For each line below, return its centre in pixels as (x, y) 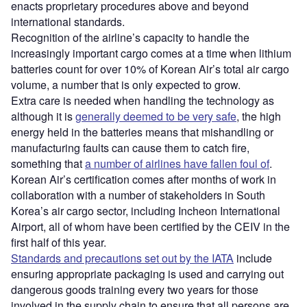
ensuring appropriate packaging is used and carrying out (147, 273)
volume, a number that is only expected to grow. (127, 84)
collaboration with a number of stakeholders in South (138, 195)
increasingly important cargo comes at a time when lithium (151, 53)
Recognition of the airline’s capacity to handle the (130, 37)
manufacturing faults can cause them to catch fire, (130, 147)
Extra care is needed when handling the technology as (143, 100)
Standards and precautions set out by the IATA (122, 258)
